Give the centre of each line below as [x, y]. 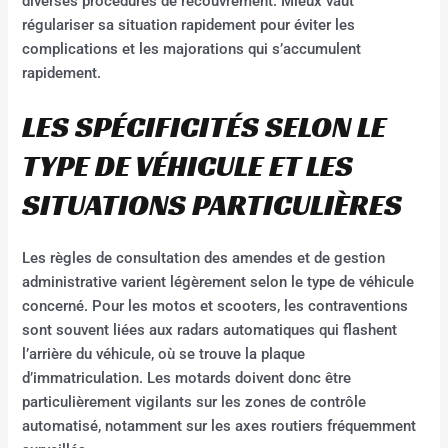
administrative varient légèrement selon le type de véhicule [218, 282]
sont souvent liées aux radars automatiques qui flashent [210, 330]
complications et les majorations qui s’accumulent [192, 48]
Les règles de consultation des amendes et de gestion [204, 258]
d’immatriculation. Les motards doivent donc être [187, 378]
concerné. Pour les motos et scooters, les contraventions [215, 306]
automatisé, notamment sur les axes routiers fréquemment [219, 426]
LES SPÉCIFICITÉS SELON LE [204, 127]
